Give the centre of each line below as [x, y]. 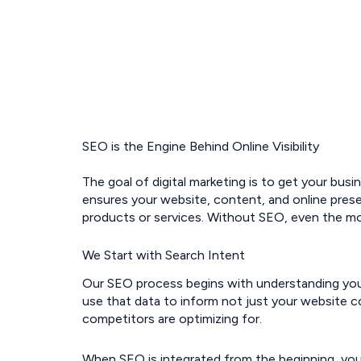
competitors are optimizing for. [172, 319]
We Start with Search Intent [164, 255]
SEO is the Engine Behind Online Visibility [201, 147]
